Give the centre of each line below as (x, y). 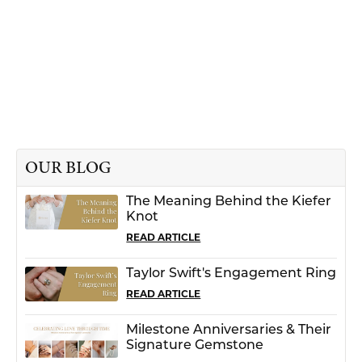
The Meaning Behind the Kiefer (229, 202)
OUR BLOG (68, 168)
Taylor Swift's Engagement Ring (232, 274)
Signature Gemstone (195, 346)
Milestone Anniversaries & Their (229, 331)
